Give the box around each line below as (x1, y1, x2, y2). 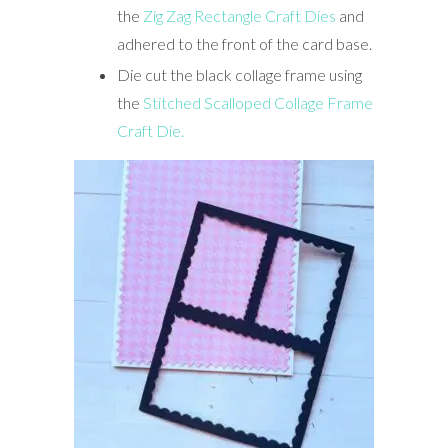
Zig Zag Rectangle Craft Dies (139, 5, 336, 25)
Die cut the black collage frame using (116, 64, 362, 84)
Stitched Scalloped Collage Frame (142, 92, 373, 112)
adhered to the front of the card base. (116, 33, 372, 53)
